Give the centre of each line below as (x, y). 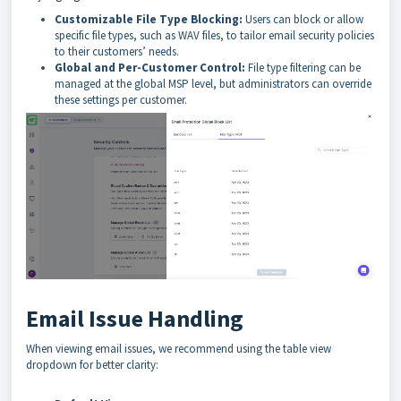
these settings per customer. (121, 99)
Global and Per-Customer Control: (150, 67)
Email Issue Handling (135, 318)
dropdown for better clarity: (92, 364)
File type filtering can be (303, 67)
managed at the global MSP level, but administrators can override (213, 83)
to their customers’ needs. (117, 51)
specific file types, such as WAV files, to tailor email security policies (214, 35)
